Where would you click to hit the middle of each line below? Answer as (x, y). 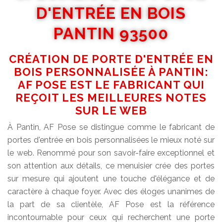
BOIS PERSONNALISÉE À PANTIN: (111, 72)
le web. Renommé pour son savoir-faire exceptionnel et (111, 153)
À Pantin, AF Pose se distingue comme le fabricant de (111, 127)
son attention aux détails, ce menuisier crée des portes (111, 166)
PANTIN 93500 (111, 34)
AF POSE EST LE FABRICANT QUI (111, 85)
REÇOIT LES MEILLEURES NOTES (111, 98)
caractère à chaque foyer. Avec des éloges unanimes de (111, 192)
